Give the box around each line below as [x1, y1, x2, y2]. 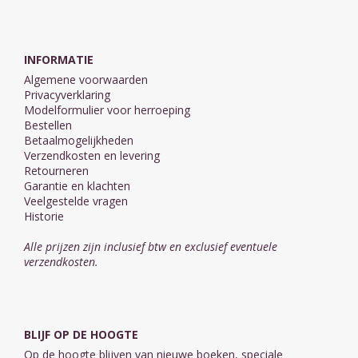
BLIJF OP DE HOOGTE [24, 327, 138, 343]
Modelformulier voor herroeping [24, 102, 190, 118]
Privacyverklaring [24, 87, 110, 103]
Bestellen [24, 117, 72, 133]
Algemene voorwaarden [24, 72, 148, 88]
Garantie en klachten [24, 178, 130, 194]
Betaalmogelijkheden [24, 133, 133, 149]
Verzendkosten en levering [24, 148, 160, 164]
